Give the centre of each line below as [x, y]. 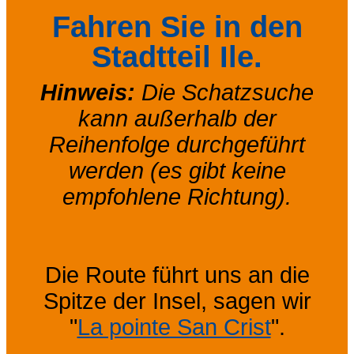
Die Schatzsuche [228, 92]
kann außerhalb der [177, 118]
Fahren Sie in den [177, 26]
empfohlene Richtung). [177, 196]
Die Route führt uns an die [177, 275]
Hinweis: [91, 92]
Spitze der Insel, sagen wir [177, 301]
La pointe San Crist [174, 327]
